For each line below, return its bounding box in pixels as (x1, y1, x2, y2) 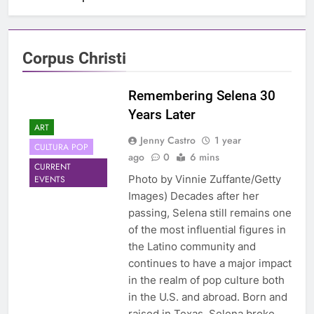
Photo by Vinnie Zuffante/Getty (128, 172, 281, 186)
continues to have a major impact (128, 257, 292, 271)
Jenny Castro (139, 133, 196, 148)
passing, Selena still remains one (128, 206, 292, 220)
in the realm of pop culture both (128, 273, 285, 287)
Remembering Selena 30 (128, 88, 275, 104)
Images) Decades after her (128, 189, 259, 203)
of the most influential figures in (128, 223, 286, 237)
